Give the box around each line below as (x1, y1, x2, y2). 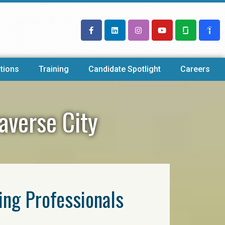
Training (38, 64, 69, 74)
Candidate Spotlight (88, 64, 161, 74)
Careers (180, 64, 210, 74)
